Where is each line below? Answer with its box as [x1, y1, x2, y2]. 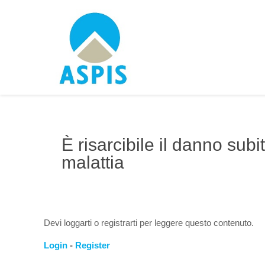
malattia [62, 153, 125, 172]
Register [75, 240, 111, 250]
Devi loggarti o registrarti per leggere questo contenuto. [44, 218, 254, 228]
